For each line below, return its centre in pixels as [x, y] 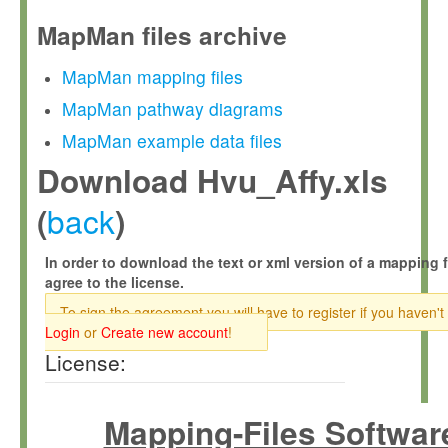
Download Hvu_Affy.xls [212, 180]
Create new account [164, 332]
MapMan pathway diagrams [172, 108]
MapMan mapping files [152, 76]
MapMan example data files [172, 140]
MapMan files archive [162, 35]
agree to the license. [114, 282]
